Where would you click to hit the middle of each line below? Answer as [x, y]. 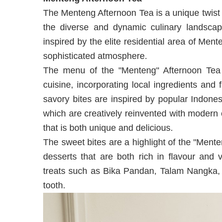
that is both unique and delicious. [108, 128]
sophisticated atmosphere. [95, 56]
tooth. [54, 185]
